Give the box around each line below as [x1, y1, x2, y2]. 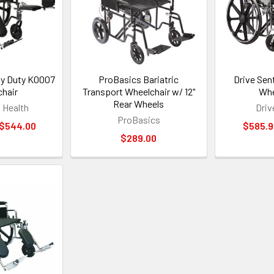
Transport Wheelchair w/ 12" [82, 86, 195, 98]
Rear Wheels [113, 98, 165, 110]
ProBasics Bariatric [98, 73, 179, 86]
